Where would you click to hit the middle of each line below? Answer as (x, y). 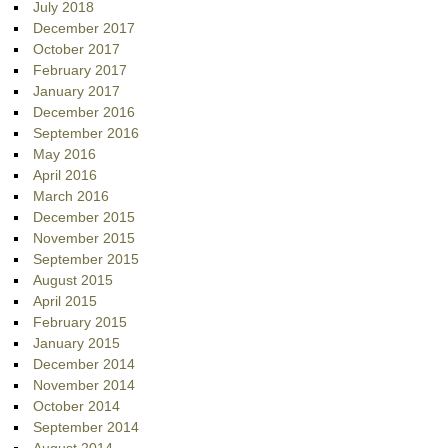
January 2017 (77, 91)
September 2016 (86, 133)
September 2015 (86, 259)
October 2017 (77, 49)
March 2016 (71, 196)
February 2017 (80, 70)
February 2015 (80, 322)
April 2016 (65, 175)
